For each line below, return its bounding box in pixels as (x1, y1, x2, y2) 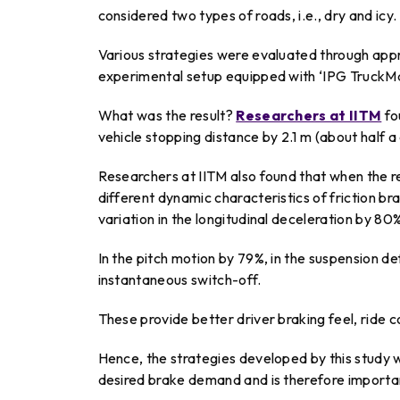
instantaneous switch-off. (97, 271, 262, 289)
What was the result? (97, 106, 237, 125)
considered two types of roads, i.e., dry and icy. (97, 6, 397, 25)
